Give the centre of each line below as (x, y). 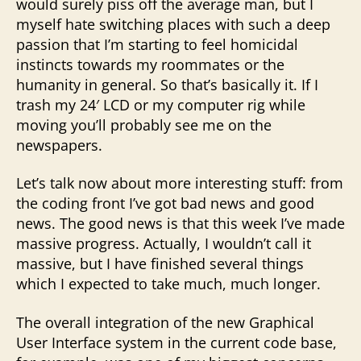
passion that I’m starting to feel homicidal (157, 44)
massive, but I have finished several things (160, 263)
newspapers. (59, 145)
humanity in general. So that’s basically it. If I (167, 84)
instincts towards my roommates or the (150, 64)
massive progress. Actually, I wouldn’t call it (164, 243)
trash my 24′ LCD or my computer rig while (161, 104)
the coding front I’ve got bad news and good (165, 203)
